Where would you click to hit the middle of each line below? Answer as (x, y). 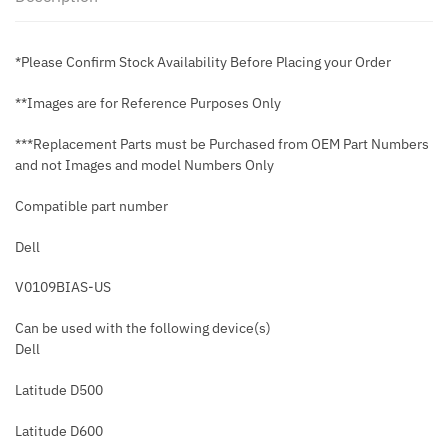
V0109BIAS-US (63, 287)
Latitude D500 (59, 389)
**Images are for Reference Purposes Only (148, 103)
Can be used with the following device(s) (143, 328)
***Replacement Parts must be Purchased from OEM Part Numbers (222, 143)
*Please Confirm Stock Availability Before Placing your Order (203, 62)
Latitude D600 (59, 430)
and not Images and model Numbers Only (144, 164)
